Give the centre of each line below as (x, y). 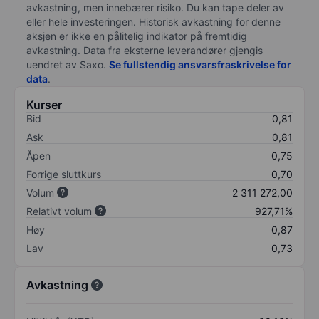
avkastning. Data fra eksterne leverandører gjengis (145, 50)
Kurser (44, 104)
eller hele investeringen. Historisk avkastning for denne (153, 21)
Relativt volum (59, 211)
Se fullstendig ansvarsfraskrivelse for (200, 64)
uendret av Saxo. (68, 64)
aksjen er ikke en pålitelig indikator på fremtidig (137, 36)
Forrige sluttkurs (64, 174)
